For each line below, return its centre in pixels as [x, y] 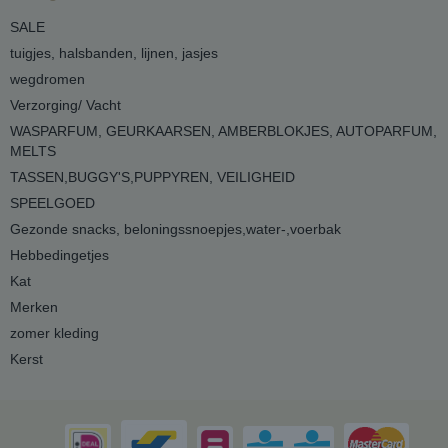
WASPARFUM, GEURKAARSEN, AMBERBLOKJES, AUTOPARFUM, [223, 130]
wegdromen [47, 78]
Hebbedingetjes [59, 254]
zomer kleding [54, 332]
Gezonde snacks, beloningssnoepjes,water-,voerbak [175, 228]
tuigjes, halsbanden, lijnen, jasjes [114, 52]
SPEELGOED [52, 202]
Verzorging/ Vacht [65, 104]
